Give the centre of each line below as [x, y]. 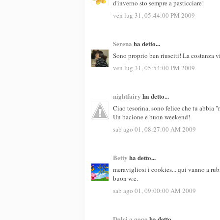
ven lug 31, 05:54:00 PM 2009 [154, 68]
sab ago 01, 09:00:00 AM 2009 [154, 190]
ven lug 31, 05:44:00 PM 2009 [154, 15]
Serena [123, 43]
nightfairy [127, 96]
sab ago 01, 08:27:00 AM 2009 [154, 129]
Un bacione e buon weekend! [151, 117]
